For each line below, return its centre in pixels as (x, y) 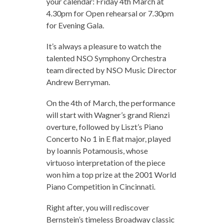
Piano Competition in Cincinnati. (101, 186)
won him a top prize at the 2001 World (111, 174)
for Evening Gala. (75, 25)
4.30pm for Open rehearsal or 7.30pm (110, 13)
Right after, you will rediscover (98, 207)
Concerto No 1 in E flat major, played (108, 138)
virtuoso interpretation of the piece (106, 162)
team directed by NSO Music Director (111, 70)
